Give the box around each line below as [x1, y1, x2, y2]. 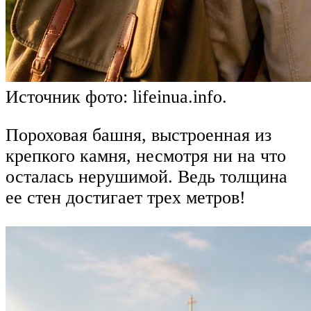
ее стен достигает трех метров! [6, 187, 246, 208]
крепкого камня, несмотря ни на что [6, 146, 286, 167]
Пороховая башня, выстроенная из [6, 125, 271, 146]
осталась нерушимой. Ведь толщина [6, 167, 287, 187]
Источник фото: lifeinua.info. [6, 86, 227, 107]
